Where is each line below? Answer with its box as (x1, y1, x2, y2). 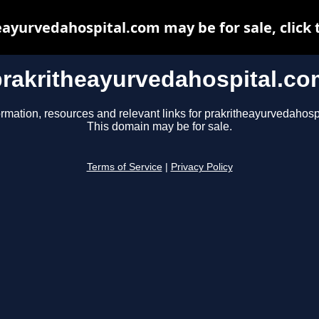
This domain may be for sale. (87, 120, 232, 133)
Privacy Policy (170, 162, 233, 173)
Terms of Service (86, 162, 162, 173)
